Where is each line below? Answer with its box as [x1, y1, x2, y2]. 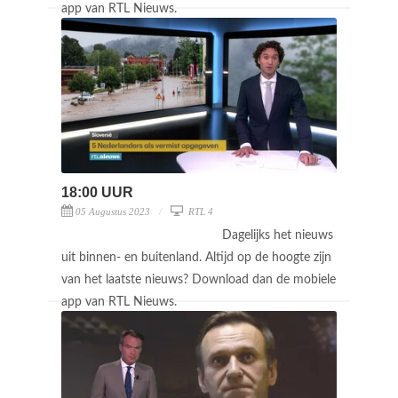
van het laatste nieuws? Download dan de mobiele [61, 273, 336, 286]
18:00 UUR [61, 184, 133, 200]
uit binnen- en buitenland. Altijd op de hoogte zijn [61, 251, 331, 264]
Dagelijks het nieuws [222, 228, 333, 242]
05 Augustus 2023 [76, 205, 150, 217]
